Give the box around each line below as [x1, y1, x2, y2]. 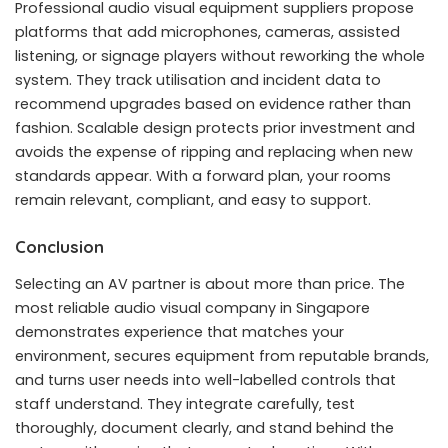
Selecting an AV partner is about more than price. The [15, 273, 405, 294]
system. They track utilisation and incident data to [15, 69, 381, 90]
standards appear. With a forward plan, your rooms [15, 165, 391, 186]
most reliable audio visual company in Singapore [15, 297, 370, 318]
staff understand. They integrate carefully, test [15, 393, 355, 414]
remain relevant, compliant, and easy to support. [15, 189, 371, 210]
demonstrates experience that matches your [15, 321, 344, 342]
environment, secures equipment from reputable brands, [15, 345, 429, 366]
